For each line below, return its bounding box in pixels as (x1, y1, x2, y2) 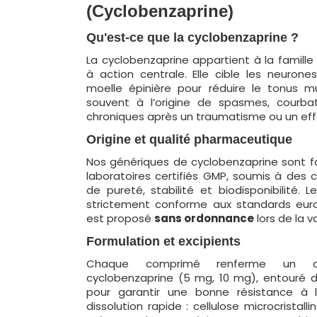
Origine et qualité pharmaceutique (86, 132, 292, 146)
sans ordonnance (154, 211, 254, 226)
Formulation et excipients (86, 234, 241, 248)
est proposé (86, 211, 154, 226)
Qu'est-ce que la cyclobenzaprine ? (86, 30, 299, 45)
